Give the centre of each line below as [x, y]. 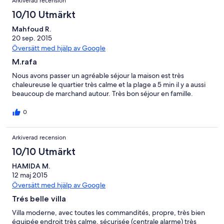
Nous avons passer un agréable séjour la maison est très [98, 75]
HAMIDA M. [31, 166]
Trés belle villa [39, 198]
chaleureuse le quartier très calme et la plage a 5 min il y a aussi [109, 84]
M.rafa [24, 61]
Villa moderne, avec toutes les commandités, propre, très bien [108, 212]
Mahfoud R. [31, 29]
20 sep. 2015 [32, 38]
